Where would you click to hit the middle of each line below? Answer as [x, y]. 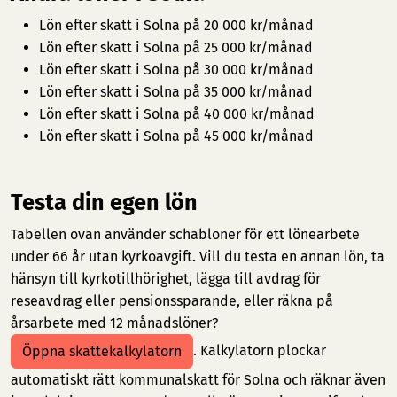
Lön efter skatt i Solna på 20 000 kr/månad [176, 25]
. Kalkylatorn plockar [260, 350]
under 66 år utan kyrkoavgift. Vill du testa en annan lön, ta [198, 257]
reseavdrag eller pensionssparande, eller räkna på [172, 301]
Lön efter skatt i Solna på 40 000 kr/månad [177, 114]
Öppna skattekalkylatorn [102, 351]
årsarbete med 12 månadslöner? [114, 323]
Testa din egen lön [104, 202]
